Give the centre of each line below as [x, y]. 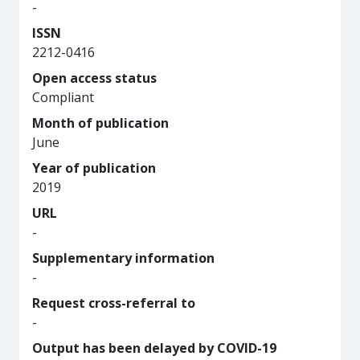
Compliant [63, 97]
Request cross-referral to [114, 303]
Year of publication [94, 168]
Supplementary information [123, 258]
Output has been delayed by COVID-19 [154, 348]
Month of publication [100, 123]
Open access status [94, 78]
